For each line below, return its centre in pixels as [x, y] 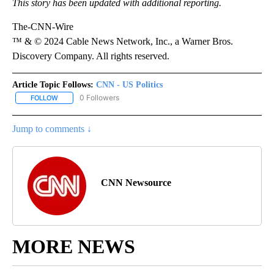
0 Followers [99, 97]
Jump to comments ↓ [52, 129]
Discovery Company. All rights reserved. [91, 56]
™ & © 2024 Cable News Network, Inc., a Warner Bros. [123, 41]
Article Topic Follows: [53, 84]
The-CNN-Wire [43, 26]
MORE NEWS [74, 247]
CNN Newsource [136, 183]
